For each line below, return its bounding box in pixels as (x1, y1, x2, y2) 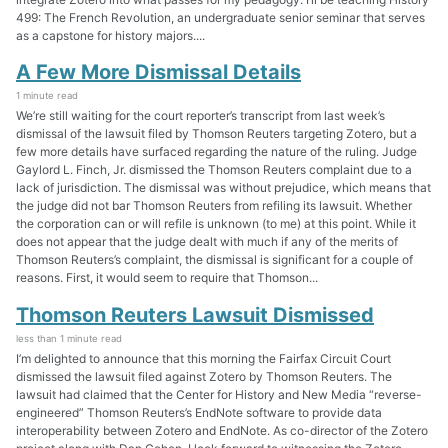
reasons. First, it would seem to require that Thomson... (16, 270, 318, 286)
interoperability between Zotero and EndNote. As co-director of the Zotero (16, 422, 428, 438)
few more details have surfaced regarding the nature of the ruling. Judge (16, 144, 417, 160)
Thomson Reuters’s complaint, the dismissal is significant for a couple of (16, 252, 413, 268)
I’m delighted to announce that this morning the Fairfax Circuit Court (16, 350, 391, 366)
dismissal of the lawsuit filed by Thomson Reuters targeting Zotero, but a (16, 126, 417, 142)
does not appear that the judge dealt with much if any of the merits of (16, 234, 398, 250)
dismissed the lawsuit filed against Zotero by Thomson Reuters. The (16, 368, 392, 384)
